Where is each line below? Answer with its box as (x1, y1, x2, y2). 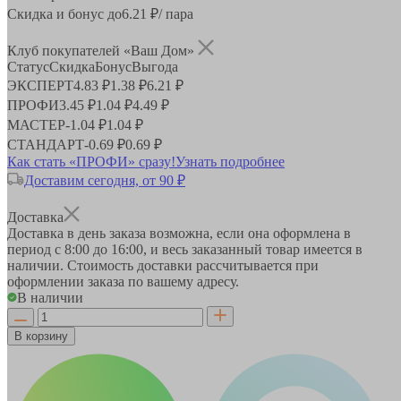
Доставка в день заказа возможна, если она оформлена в (7, 225, 351, 241)
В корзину (14, 328, 68, 343)
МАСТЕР (7, 116, 65, 132)
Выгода (132, 58, 178, 74)
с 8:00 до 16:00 (55, 241, 143, 257)
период (7, 241, 55, 257)
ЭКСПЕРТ (7, 77, 73, 93)
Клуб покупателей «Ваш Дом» (7, 42, 198, 58)
